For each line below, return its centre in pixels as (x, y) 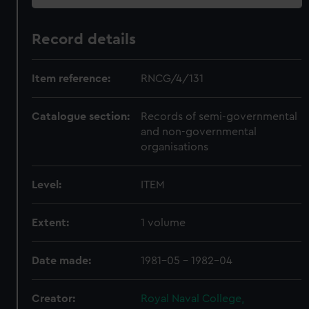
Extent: (51, 223)
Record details (84, 39)
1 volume (163, 223)
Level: (47, 185)
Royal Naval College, (193, 299)
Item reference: (71, 79)
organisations (175, 147)
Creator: (54, 299)
